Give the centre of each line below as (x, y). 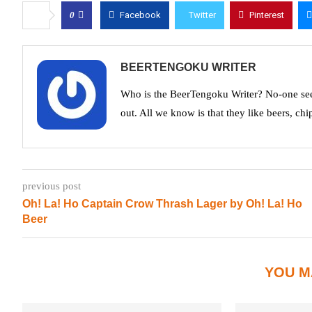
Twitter (202, 15)
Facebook (140, 15)
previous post (52, 186)
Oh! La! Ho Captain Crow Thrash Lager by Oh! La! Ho (162, 204)
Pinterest (267, 15)
